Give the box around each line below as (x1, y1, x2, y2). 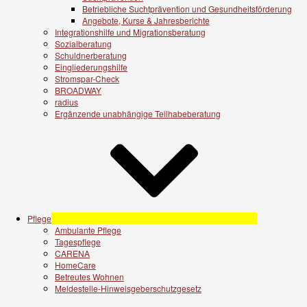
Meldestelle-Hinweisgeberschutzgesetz (55, 282, 201, 294)
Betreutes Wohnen (55, 270, 124, 282)
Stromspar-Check (55, 72, 119, 84)
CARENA (55, 247, 90, 259)
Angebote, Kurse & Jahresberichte (82, 14, 210, 26)
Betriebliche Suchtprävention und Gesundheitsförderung (82, 2, 292, 14)
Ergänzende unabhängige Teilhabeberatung (55, 107, 221, 119)
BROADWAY (55, 84, 101, 96)
